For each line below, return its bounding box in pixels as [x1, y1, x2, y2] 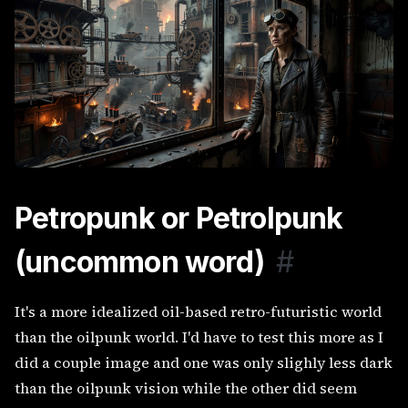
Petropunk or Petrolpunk [15, 200, 343, 237]
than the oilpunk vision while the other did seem [15, 378, 357, 399]
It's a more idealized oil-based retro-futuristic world [15, 301, 382, 322]
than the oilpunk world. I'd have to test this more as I [15, 327, 383, 348]
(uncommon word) [15, 244, 264, 280]
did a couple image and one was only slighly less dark [15, 352, 393, 373]
